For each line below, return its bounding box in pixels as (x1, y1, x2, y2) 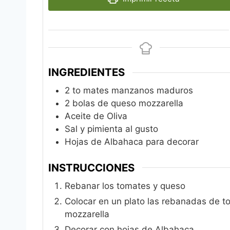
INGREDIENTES (48, 66, 125, 79)
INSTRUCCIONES (48, 161, 135, 174)
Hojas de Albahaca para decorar (65, 137, 199, 147)
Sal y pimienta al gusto (65, 124, 158, 135)
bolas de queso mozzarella (72, 98, 183, 109)
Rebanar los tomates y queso (65, 181, 185, 191)
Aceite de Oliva (65, 111, 127, 122)
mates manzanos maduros (83, 85, 193, 96)
